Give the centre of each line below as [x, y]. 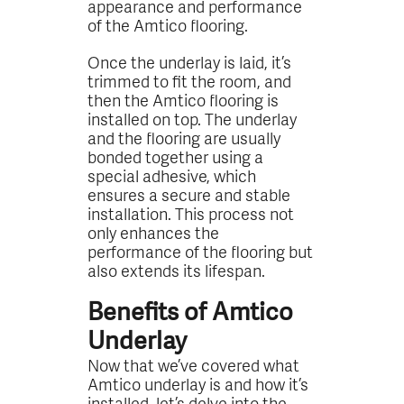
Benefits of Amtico [191, 312]
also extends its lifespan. [177, 270]
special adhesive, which [172, 175]
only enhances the [154, 232]
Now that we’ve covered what [194, 364]
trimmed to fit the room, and [190, 80]
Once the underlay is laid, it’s [190, 61]
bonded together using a [176, 156]
